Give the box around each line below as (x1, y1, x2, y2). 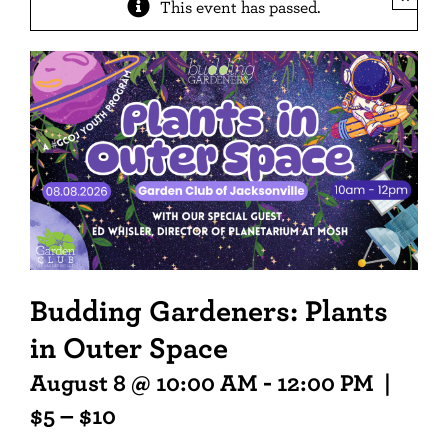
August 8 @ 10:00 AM (30, 366, 258, 397)
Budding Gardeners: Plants (30, 291, 388, 329)
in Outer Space (30, 328, 228, 366)
